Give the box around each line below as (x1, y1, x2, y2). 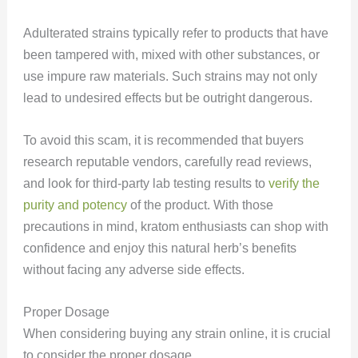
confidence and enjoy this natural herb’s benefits (22, 241, 296, 255)
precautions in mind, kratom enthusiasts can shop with (22, 219, 328, 233)
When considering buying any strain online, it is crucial (22, 326, 331, 340)
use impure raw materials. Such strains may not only (22, 70, 317, 84)
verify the (268, 176, 320, 190)
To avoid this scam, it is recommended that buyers (22, 133, 304, 147)
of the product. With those (126, 197, 273, 212)
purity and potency (22, 197, 127, 212)
